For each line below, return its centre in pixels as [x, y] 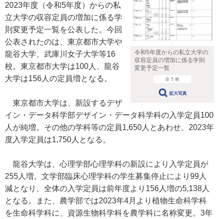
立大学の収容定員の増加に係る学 [64, 17]
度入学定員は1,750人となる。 [58, 140]
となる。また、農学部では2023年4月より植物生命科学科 [106, 201]
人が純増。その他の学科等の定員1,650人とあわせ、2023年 [109, 127]
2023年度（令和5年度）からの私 [63, 5]
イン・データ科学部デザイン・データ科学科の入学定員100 [109, 115]
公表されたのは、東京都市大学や [64, 42]
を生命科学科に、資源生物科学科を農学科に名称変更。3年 [109, 213]
